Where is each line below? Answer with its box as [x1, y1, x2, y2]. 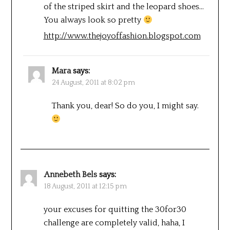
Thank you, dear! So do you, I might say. [51, 101, 199, 110]
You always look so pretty [43, 15, 143, 25]
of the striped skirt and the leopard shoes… [43, 2, 204, 11]
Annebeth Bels [44, 169, 97, 179]
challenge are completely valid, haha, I [43, 218, 185, 227]
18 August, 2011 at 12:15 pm [44, 182, 127, 190]
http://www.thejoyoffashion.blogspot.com [43, 31, 201, 41]
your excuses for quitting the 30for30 [43, 204, 186, 214]
